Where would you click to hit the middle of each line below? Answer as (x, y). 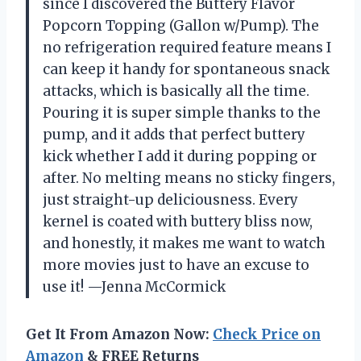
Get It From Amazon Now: (119, 334)
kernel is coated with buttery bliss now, (178, 221)
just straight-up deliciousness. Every (170, 199)
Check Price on (267, 334)
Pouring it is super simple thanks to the (182, 112)
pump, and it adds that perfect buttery (174, 134)
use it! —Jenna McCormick (134, 286)
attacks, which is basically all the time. (176, 91)
